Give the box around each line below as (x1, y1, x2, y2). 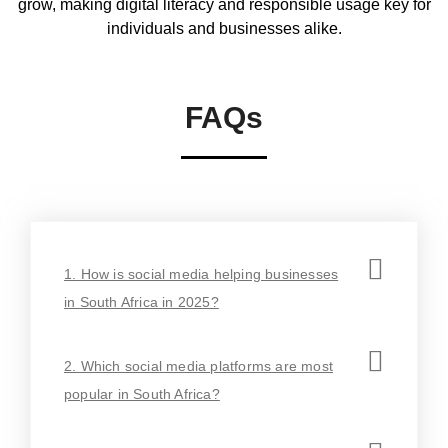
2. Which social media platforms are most (64, 357, 333, 374)
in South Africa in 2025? (64, 293, 219, 310)
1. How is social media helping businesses (64, 265, 339, 282)
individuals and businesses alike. (106, 20, 342, 38)
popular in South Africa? (64, 385, 220, 402)
